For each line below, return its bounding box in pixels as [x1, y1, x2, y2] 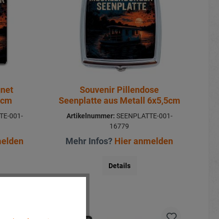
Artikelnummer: [66, 111, 115, 120]
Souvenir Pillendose [80, 84, 159, 95]
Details [108, 161, 131, 170]
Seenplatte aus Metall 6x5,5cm [58, 95, 180, 106]
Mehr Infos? [66, 135, 115, 146]
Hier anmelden [114, 135, 174, 146]
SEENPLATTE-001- [114, 111, 173, 120]
